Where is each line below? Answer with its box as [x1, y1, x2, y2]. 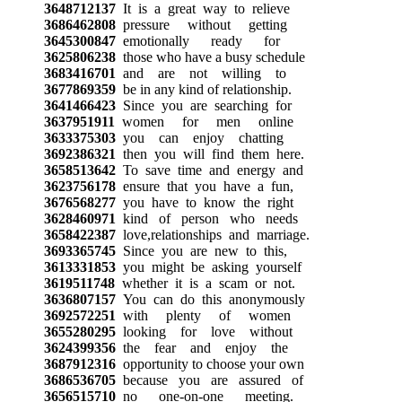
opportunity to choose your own [115, 355, 304, 371]
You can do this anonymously [115, 291, 305, 307]
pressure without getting [115, 16, 287, 32]
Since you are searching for [115, 97, 292, 113]
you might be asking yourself [115, 258, 301, 275]
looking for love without [115, 323, 293, 339]
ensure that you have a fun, [115, 178, 293, 194]
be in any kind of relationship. [115, 81, 292, 97]
